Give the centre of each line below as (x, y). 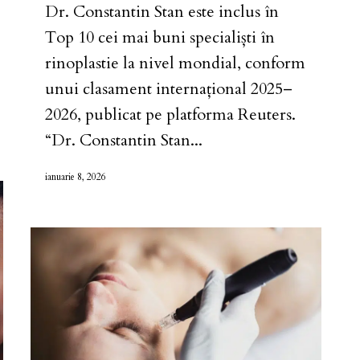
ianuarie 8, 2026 (76, 176)
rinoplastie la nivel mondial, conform (175, 63)
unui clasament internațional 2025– (169, 88)
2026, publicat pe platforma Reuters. (174, 114)
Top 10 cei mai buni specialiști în (160, 37)
